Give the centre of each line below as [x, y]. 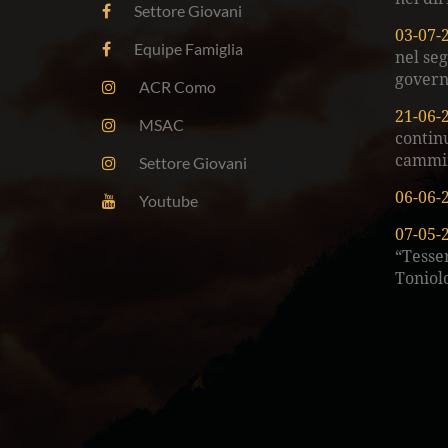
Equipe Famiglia [188, 49]
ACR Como [177, 87]
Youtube [168, 201]
